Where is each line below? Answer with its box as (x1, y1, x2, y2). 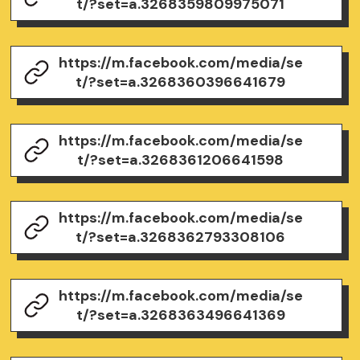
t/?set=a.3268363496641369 (76, 305, 285, 325)
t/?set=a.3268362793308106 (76, 227, 286, 247)
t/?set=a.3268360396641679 (76, 72, 286, 92)
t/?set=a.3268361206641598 (77, 149, 284, 170)
